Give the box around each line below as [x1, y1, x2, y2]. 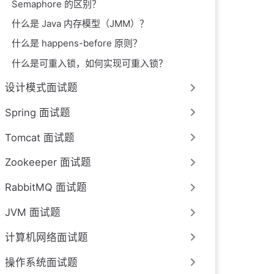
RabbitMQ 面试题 [5, 181, 87, 194]
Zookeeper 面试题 [5, 156, 91, 169]
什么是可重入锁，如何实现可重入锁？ [12, 57, 168, 69]
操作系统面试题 [5, 256, 78, 268]
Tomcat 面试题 [5, 131, 75, 144]
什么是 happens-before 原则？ [12, 37, 143, 50]
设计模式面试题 [5, 81, 78, 94]
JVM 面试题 [5, 206, 61, 218]
